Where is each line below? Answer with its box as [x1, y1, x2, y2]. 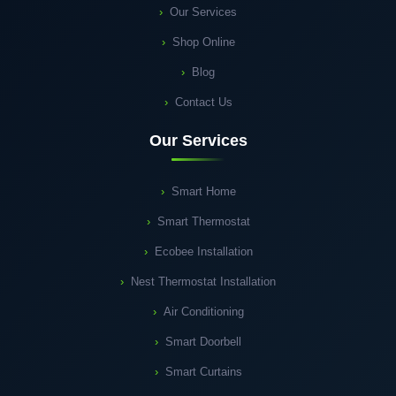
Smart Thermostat [156, 215, 250, 229]
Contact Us [174, 95, 232, 110]
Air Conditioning [163, 305, 244, 319]
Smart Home [171, 185, 236, 199]
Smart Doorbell [165, 335, 241, 349]
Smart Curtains [164, 365, 242, 379]
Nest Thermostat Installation [131, 275, 276, 289]
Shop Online [171, 35, 235, 49]
